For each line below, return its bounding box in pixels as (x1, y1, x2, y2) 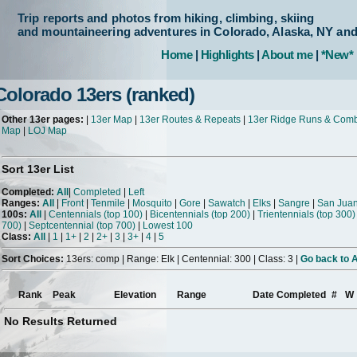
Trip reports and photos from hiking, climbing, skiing (18, 11, 315, 25)
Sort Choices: (2, 253, 64, 265)
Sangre (278, 198, 310, 210)
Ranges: (2, 198, 42, 210)
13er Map (91, 114, 132, 125)
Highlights (200, 48, 254, 61)
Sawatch (208, 198, 245, 210)
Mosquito (132, 198, 172, 210)
